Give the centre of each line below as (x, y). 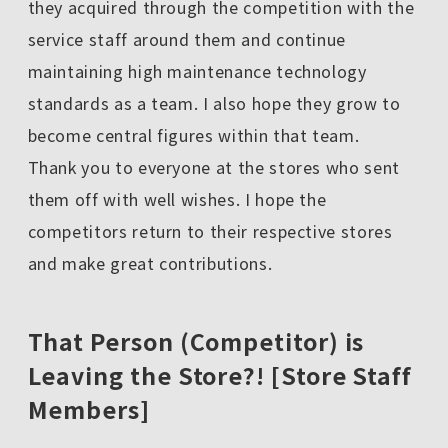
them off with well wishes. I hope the (177, 198)
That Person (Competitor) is (196, 341)
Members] (88, 409)
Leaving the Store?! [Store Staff (219, 375)
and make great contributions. (150, 262)
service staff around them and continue (187, 38)
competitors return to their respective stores (210, 230)
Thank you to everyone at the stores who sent (213, 166)
